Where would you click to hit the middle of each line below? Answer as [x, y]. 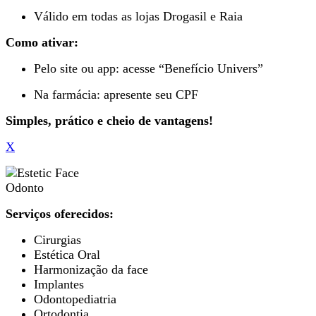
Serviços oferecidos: [60, 213]
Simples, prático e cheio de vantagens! [109, 120]
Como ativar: [42, 42]
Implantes [59, 284]
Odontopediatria [75, 299]
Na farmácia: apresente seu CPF [116, 94]
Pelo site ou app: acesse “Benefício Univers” [148, 68]
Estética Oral [67, 254]
